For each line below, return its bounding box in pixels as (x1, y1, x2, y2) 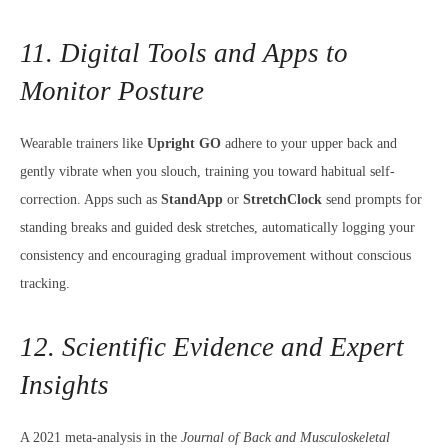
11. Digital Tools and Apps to (20, 38, 348, 68)
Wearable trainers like (20, 136, 147, 151)
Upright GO (147, 136, 221, 151)
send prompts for (322, 192, 422, 207)
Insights (20, 370, 109, 400)
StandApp (161, 192, 223, 207)
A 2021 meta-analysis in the (20, 430, 181, 445)
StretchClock (243, 192, 322, 207)
